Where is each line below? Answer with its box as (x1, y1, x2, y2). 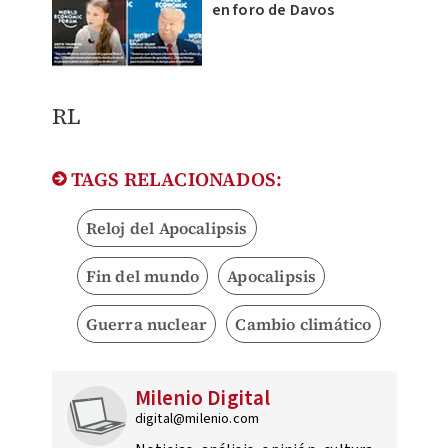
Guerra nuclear (85, 313, 208, 336)
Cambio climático (235, 313, 372, 336)
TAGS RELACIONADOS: (66, 166, 283, 193)
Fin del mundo (85, 265, 200, 288)
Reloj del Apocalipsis (85, 217, 248, 240)
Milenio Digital (134, 383, 271, 414)
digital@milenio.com (134, 409, 260, 430)
